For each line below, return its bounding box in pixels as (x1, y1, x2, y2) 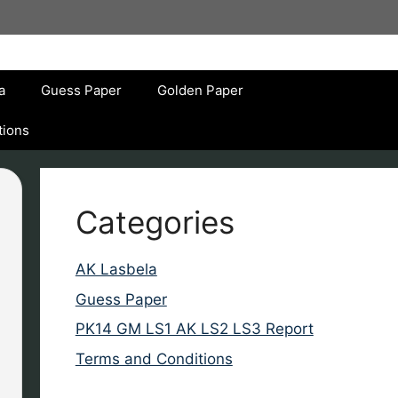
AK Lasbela (75, 260, 157, 278)
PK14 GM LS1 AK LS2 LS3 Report (75, 320, 314, 338)
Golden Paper (156, 82, 243, 99)
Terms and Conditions (75, 349, 233, 368)
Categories (75, 203, 235, 241)
